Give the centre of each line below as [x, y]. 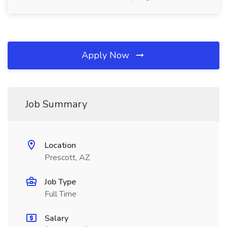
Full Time [61, 194]
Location [60, 145]
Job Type [60, 182]
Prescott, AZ [67, 158]
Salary [56, 218]
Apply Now [107, 55]
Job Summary [56, 104]
